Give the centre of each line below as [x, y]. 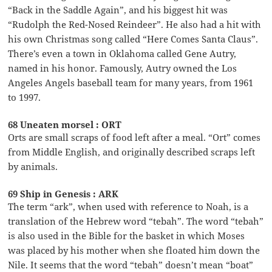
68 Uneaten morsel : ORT [65, 124]
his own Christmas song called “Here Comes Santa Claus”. [133, 39]
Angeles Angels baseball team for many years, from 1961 [131, 82]
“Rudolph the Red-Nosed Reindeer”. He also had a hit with [135, 24]
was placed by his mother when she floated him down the [134, 250]
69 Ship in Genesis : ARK [63, 193]
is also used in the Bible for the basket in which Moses [127, 235]
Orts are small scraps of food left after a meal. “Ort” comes [134, 137]
